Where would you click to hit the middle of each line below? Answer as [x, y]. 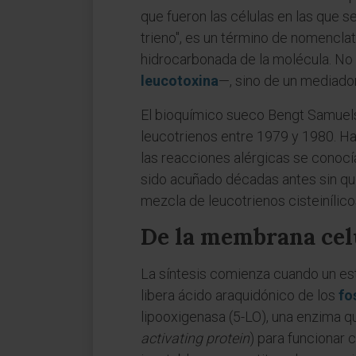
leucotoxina [180, 81]
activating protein [195, 338]
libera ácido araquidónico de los [240, 295]
